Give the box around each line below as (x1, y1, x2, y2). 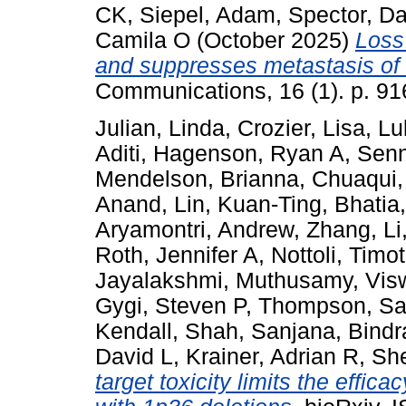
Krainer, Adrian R (186, 343, 359, 369)
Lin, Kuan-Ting (174, 191, 322, 217)
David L (95, 343, 173, 369)
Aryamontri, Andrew (95, 217, 294, 242)
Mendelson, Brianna (95, 166, 299, 191)
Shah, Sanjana (185, 318, 335, 343)
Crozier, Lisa (237, 115, 365, 140)
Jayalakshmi (95, 267, 223, 293)
